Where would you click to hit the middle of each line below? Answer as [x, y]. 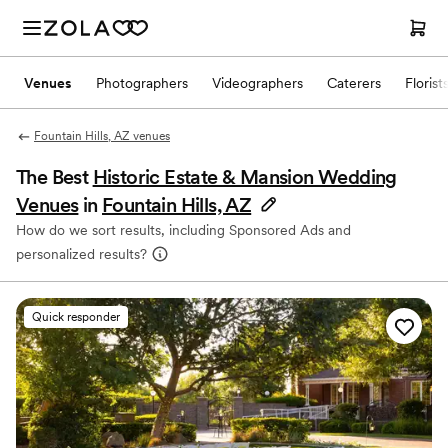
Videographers [257, 82]
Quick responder [76, 317]
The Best [54, 177]
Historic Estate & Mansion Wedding [244, 177]
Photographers [142, 82]
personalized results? [81, 254]
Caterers [354, 82]
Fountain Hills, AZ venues [101, 136]
